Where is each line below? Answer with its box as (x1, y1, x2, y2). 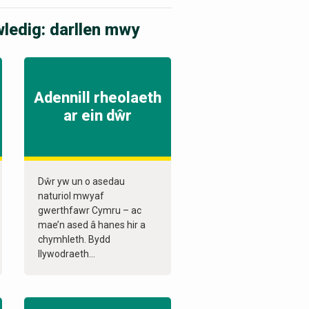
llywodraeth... (37, 248, 95, 260)
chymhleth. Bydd (37, 234, 110, 246)
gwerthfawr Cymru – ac (37, 205, 141, 217)
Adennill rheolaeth (33, 89, 161, 107)
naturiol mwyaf (37, 190, 104, 202)
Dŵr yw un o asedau (37, 176, 125, 188)
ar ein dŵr (63, 107, 132, 125)
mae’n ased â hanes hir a (37, 219, 146, 231)
